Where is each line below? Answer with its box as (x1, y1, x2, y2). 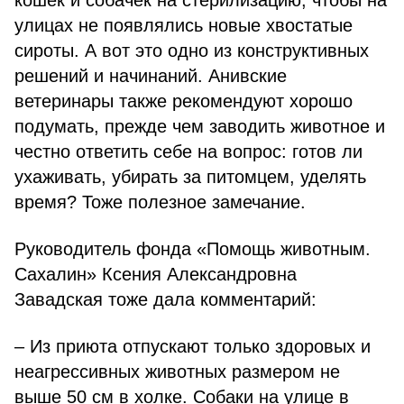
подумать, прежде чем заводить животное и (14, 116, 385, 136)
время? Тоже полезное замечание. (14, 192, 306, 212)
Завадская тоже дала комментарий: (14, 289, 317, 309)
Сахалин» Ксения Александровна (14, 264, 297, 284)
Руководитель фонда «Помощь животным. (14, 239, 371, 259)
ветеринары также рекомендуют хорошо (14, 91, 353, 111)
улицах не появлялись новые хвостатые (14, 15, 353, 35)
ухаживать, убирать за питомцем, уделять (14, 167, 366, 187)
